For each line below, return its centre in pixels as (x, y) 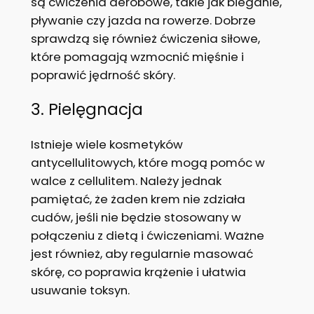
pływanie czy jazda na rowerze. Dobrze (143, 20)
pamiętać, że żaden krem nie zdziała (138, 199)
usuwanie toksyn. (80, 290)
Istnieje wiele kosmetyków (107, 144)
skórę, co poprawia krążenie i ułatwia (138, 272)
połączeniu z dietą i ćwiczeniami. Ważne (147, 235)
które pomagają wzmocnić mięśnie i (137, 56)
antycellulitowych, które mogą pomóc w (148, 162)
